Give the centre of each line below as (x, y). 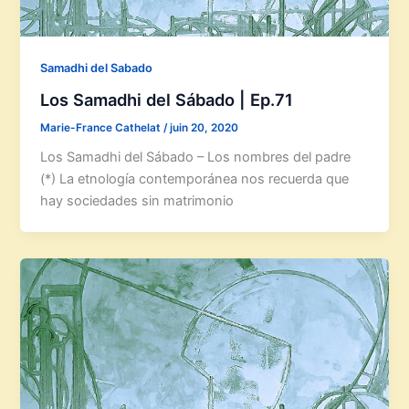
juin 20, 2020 (204, 127)
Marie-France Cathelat (102, 127)
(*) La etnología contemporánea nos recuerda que (195, 179)
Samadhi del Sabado (97, 68)
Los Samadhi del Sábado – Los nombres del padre (196, 157)
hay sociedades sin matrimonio (137, 201)
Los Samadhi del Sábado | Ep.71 (167, 99)
